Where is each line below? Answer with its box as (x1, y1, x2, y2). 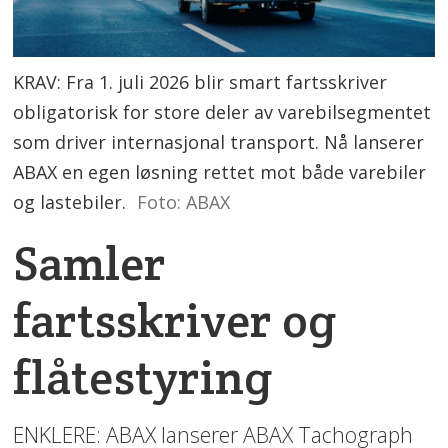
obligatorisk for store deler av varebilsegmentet (13, 99, 432, 124)
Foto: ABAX (136, 189, 230, 214)
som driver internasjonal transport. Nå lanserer (13, 129, 425, 154)
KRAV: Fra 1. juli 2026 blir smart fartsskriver (13, 69, 388, 94)
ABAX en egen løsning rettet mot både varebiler (13, 159, 427, 184)
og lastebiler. (13, 189, 127, 214)
